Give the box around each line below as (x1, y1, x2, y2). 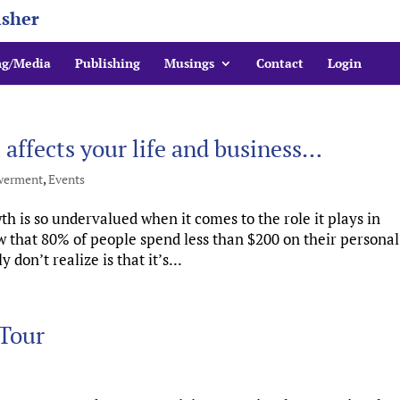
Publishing (75, 54, 140, 71)
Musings (164, 54, 214, 71)
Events (48, 171, 85, 187)
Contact (256, 54, 304, 71)
